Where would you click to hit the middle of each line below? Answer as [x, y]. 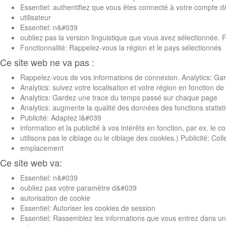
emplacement [42, 148]
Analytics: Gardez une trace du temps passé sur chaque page [119, 97]
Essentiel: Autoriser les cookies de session [88, 208]
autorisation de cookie [55, 197]
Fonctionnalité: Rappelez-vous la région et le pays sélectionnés [121, 47]
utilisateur [36, 17]
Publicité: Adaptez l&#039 [61, 117]
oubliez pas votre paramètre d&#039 [78, 187]
